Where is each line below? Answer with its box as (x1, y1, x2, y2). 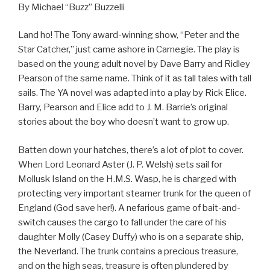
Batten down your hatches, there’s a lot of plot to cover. (18, 144, 243, 155)
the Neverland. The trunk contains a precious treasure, (18, 245, 238, 257)
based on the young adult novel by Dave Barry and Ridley (18, 58, 250, 70)
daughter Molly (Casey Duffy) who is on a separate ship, (18, 231, 243, 242)
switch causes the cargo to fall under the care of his (18, 216, 227, 228)
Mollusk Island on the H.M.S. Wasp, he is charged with (18, 173, 236, 184)
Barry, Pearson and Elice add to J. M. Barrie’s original (18, 102, 228, 113)
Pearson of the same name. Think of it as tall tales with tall (18, 73, 251, 84)
